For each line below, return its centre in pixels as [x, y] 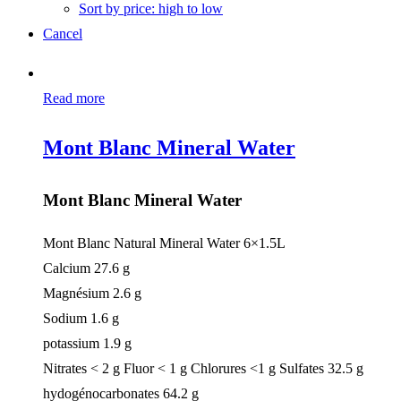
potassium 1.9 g [87, 344]
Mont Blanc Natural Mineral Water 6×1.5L [164, 243]
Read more [74, 98]
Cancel [63, 33]
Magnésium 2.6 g [92, 294]
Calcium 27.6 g [86, 269]
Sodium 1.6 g [81, 319]
